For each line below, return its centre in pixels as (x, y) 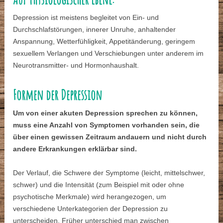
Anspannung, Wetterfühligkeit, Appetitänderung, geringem (104, 42)
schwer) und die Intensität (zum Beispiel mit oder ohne (99, 185)
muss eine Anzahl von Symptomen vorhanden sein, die (107, 125)
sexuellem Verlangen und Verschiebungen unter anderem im (109, 54)
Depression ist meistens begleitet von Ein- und (86, 18)
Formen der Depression (58, 95)
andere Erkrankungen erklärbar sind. (75, 149)
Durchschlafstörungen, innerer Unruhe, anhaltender (95, 30)
